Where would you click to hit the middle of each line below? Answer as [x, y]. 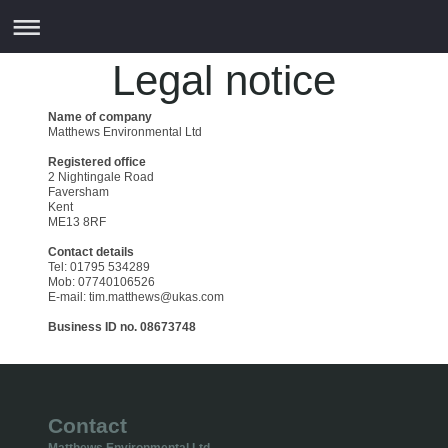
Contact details [91, 251]
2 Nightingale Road [101, 176]
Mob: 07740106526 [101, 281]
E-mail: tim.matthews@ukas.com [136, 296]
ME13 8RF [77, 221]
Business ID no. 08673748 [122, 326]
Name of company [100, 116]
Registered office [97, 161]
